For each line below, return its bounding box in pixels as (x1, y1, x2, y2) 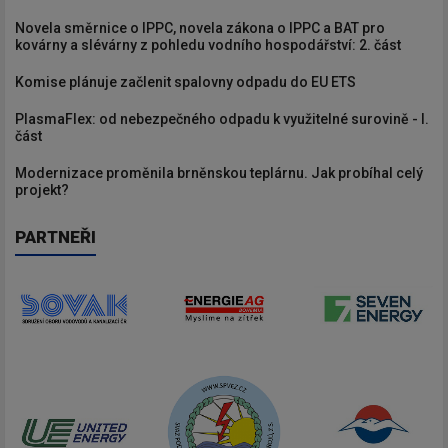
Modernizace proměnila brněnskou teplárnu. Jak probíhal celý (15, 164, 423, 181)
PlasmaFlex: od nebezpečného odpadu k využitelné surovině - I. (15, 110, 429, 127)
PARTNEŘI (15, 226, 96, 247)
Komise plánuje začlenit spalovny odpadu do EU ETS (15, 73, 356, 90)
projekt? (15, 181, 69, 198)
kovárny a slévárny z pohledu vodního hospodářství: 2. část (15, 36, 401, 53)
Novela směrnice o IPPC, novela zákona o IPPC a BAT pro (15, 19, 385, 36)
